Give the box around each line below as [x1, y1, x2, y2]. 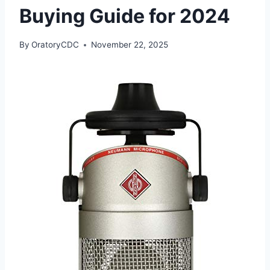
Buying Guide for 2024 [19, 4, 230, 28]
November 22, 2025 [91, 40, 169, 50]
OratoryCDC [31, 40, 80, 50]
